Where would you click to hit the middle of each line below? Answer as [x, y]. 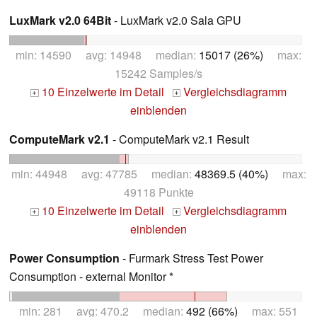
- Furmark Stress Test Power [191, 258]
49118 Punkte [158, 192]
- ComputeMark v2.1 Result [179, 139]
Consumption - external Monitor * [91, 276]
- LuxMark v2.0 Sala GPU [176, 21]
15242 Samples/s [158, 74]
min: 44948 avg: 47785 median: [103, 173]
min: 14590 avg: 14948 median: [107, 55]
